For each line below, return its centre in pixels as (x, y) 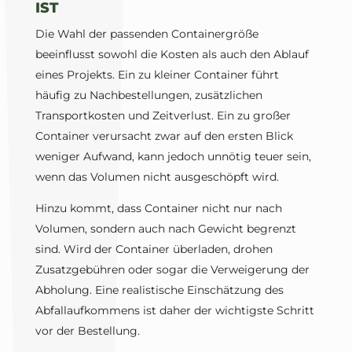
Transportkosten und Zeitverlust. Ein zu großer (163, 116)
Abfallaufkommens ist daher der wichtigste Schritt (174, 311)
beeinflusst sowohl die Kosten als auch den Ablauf (172, 55)
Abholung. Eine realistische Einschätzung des (159, 290)
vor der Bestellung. (87, 331)
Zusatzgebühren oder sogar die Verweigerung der (172, 270)
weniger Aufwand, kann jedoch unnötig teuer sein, (173, 157)
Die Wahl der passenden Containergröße (147, 34)
